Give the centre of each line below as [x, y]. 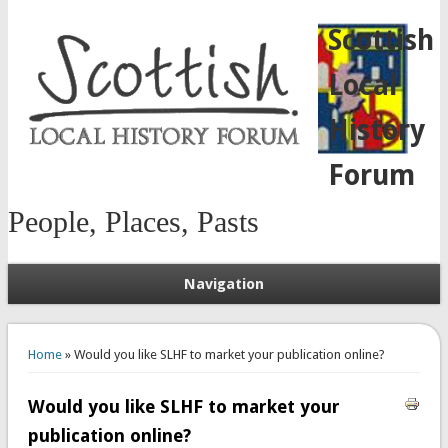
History [376, 130]
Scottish [380, 40]
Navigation [224, 284]
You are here [62, 338]
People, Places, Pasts [133, 221]
